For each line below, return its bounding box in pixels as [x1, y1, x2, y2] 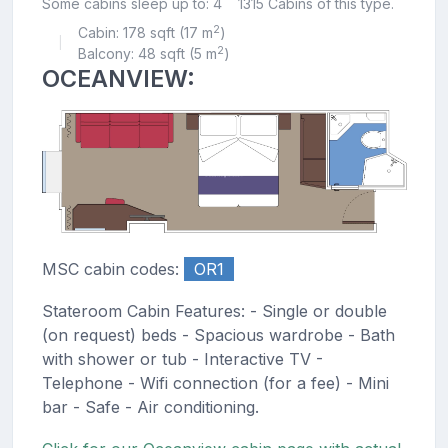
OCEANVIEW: [41, 63, 195, 93]
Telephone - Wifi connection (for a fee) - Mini [41, 372, 389, 393]
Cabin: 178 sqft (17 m [77, 23, 213, 41]
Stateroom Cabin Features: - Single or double [41, 300, 387, 321]
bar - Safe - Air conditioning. [41, 396, 259, 417]
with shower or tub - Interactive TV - [41, 348, 323, 369]
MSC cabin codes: [41, 258, 184, 279]
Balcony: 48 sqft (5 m [77, 44, 217, 62]
